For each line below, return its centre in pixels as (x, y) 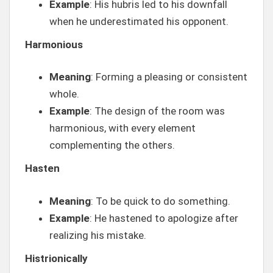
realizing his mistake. (98, 235)
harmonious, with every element (122, 128)
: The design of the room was (157, 111)
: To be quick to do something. (161, 201)
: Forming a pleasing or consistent (169, 77)
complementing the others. (112, 145)
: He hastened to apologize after (164, 218)
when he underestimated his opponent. (139, 21)
